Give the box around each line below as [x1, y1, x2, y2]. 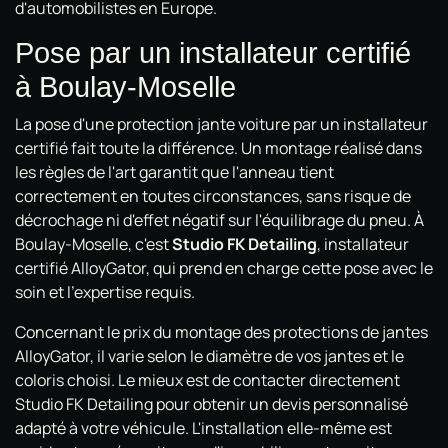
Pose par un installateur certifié [15, 36, 411, 69]
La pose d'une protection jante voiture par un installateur [15, 112, 428, 135]
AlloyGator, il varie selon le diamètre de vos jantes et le [15, 344, 404, 367]
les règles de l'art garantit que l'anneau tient [15, 160, 334, 183]
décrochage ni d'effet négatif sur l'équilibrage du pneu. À [15, 208, 424, 231]
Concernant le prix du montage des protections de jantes [15, 320, 428, 343]
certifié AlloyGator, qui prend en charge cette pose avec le [15, 256, 433, 279]
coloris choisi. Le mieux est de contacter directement [15, 368, 400, 391]
